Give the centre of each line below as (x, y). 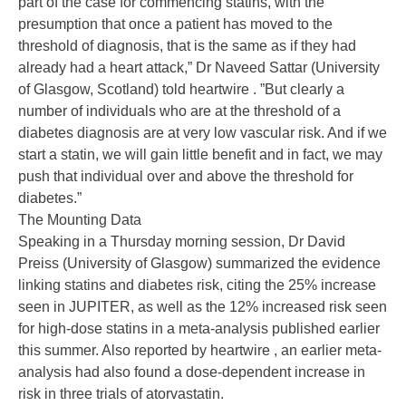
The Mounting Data (80, 220)
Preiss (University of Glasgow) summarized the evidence (199, 264)
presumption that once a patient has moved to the (175, 24)
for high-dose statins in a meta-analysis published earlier (199, 329)
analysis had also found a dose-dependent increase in (192, 372)
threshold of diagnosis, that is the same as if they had (187, 46)
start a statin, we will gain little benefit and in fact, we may (200, 155)
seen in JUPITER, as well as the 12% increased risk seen (203, 307)
